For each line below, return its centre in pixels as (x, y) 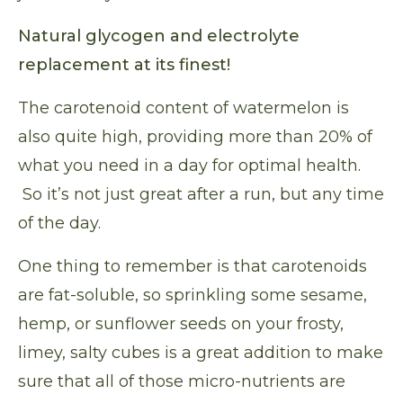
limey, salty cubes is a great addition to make (201, 353)
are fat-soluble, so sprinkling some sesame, (193, 296)
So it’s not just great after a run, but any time (201, 195)
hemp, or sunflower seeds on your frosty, (181, 324)
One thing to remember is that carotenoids (193, 267)
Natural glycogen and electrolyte (159, 36)
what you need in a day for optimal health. (189, 166)
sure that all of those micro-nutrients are (182, 382)
